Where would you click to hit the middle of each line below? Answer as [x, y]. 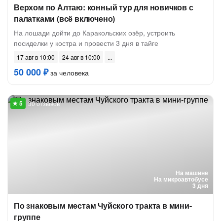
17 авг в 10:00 [36, 57]
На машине [192, 173]
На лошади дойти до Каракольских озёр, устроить [94, 33]
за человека [69, 73]
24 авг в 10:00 [81, 57]
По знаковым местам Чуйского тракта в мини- [103, 205]
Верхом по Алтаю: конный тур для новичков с [104, 7]
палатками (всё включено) [65, 18]
